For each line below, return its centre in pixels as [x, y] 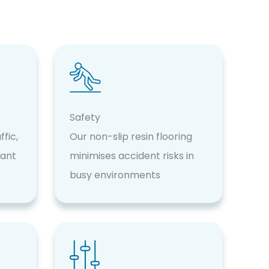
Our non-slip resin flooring [131, 136]
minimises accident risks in [132, 156]
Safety [85, 117]
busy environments [115, 175]
